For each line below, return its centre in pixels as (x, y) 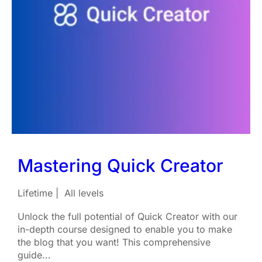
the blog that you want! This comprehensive (114, 242)
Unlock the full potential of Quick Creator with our (127, 216)
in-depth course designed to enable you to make (125, 229)
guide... (34, 255)
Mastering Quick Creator (120, 166)
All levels (84, 193)
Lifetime (35, 193)
